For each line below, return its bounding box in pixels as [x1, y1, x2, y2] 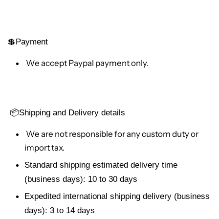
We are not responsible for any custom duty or [24, 129, 198, 139]
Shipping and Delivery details [19, 108, 125, 117]
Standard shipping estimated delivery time [24, 160, 177, 170]
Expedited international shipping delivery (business [24, 192, 210, 201]
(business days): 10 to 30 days [24, 174, 137, 184]
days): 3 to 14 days [24, 206, 95, 216]
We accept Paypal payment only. [24, 58, 149, 68]
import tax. [24, 142, 65, 153]
